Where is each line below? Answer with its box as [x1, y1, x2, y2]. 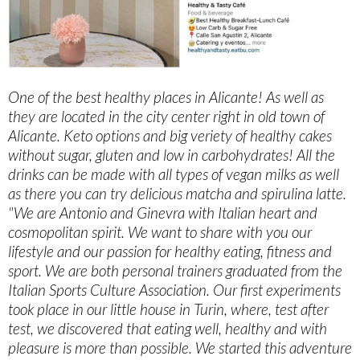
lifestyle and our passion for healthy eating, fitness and [8, 242, 332, 261]
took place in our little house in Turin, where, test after [8, 300, 329, 319]
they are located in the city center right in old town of [8, 107, 325, 126]
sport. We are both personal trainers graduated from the [8, 261, 342, 280]
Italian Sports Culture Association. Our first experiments [8, 280, 341, 300]
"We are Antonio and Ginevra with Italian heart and [8, 203, 317, 223]
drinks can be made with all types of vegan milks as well [8, 165, 339, 184]
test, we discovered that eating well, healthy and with [8, 319, 327, 338]
